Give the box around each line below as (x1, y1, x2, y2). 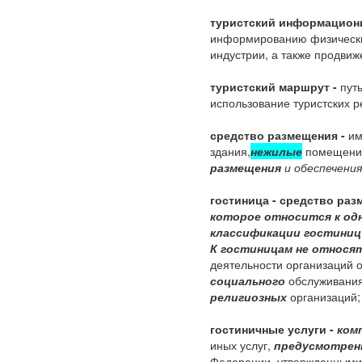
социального (210, 272, 285, 288)
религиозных (210, 288, 287, 305)
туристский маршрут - (210, 78, 337, 95)
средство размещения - (210, 127, 345, 143)
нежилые (250, 143, 302, 159)
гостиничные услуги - (210, 321, 337, 337)
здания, (210, 143, 250, 159)
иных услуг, (210, 337, 274, 353)
